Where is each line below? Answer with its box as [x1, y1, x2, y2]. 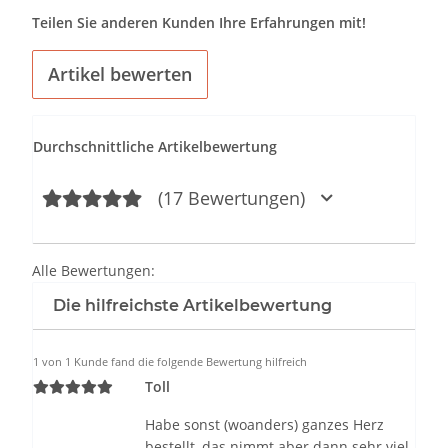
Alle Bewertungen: [32, 261, 155, 281]
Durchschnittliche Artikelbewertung [33, 137, 277, 157]
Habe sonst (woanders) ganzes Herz [145, 415, 384, 435]
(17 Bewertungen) [158, 186, 305, 211]
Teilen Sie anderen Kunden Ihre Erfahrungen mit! [32, 13, 366, 33]
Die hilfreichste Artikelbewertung [53, 296, 332, 316]
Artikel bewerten [48, 62, 192, 87]
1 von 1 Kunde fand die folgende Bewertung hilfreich [33, 354, 307, 370]
